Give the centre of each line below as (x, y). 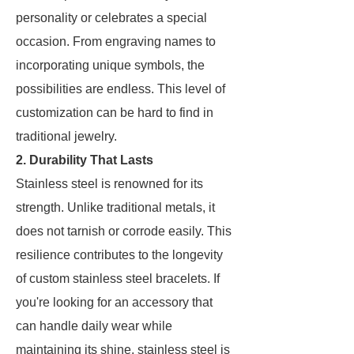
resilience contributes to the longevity (119, 255)
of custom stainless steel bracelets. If (118, 279)
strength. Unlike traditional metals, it (115, 207)
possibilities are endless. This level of (121, 89)
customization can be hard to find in (115, 113)
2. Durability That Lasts (85, 160)
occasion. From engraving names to (116, 41)
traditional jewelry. (66, 136)
